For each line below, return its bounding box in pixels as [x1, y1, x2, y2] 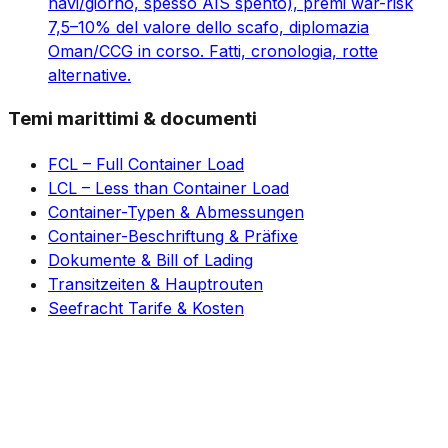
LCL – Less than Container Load [48, 178, 289, 199]
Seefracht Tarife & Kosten [48, 298, 244, 319]
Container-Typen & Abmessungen [48, 202, 304, 223]
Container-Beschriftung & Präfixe [48, 226, 298, 247]
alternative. [48, 64, 131, 85]
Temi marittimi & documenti [8, 107, 257, 131]
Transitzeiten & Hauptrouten [48, 274, 263, 295]
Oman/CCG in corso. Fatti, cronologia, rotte [48, 40, 378, 61]
